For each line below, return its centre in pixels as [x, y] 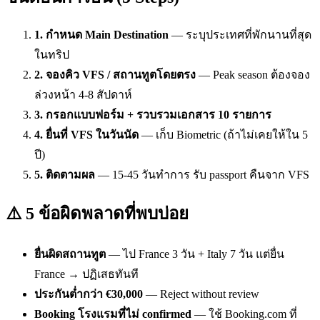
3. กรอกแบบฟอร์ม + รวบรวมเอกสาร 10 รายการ [153, 115]
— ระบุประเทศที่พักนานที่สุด [240, 35]
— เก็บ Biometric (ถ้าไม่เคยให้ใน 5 [223, 135]
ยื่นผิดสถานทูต [70, 254]
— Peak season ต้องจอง [253, 75]
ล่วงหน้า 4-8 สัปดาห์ [83, 95]
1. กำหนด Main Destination [101, 35]
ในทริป [52, 55]
